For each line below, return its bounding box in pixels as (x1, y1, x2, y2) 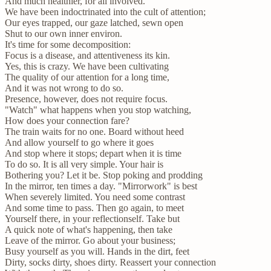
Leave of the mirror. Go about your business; (5, 235, 175, 246)
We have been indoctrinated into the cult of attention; (5, 6, 206, 17)
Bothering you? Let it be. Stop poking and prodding (5, 169, 203, 180)
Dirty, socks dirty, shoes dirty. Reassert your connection (5, 256, 216, 267)
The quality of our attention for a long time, (5, 71, 169, 82)
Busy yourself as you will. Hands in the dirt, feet (5, 246, 189, 256)
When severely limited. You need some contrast (5, 191, 185, 202)
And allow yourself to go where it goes (5, 137, 154, 148)
